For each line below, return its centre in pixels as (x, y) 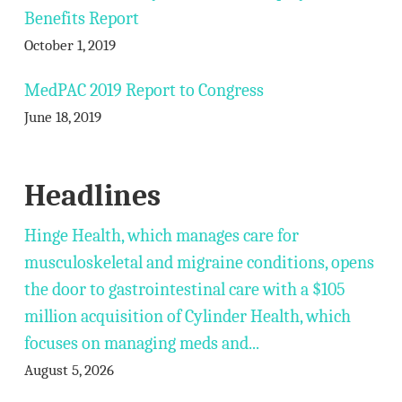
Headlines (92, 196)
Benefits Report (81, 18)
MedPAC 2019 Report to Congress (144, 90)
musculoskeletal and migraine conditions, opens (199, 262)
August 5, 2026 (69, 370)
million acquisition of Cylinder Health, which (187, 316)
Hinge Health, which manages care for (161, 236)
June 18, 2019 (62, 117)
